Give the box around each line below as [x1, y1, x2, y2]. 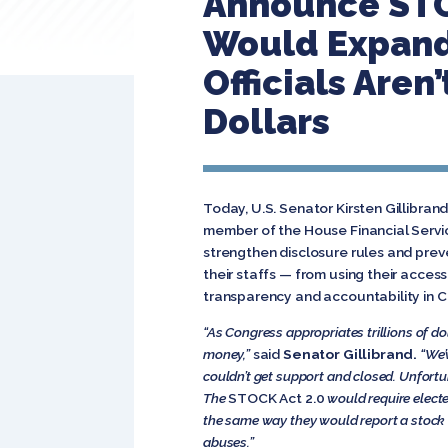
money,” [202, 346, 253, 362]
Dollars [202, 100, 330, 142]
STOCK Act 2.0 [228, 390, 328, 406]
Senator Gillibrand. [280, 346, 418, 362]
